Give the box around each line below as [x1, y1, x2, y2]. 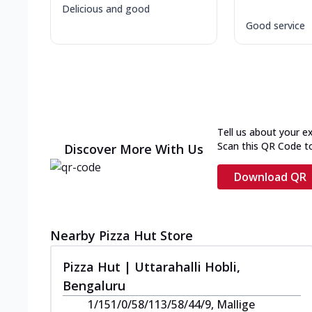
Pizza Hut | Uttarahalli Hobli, [63, 258, 240, 275]
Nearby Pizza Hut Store [50, 226, 193, 244]
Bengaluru [63, 276, 125, 294]
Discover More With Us [64, 140, 203, 157]
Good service [246, 18, 305, 32]
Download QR [234, 169, 306, 185]
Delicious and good [62, 1, 150, 15]
